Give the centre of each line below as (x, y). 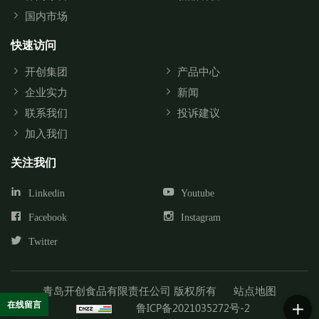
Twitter (43, 242)
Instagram (201, 218)
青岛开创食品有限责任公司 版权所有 (130, 291)
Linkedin (47, 193)
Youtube (198, 193)
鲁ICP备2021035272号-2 (193, 308)
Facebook (48, 218)
